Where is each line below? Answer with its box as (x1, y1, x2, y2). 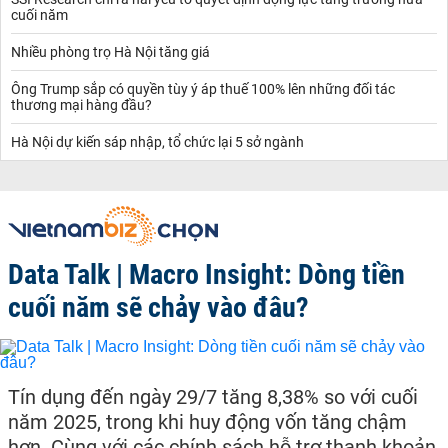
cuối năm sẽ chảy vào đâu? (8, 290, 309, 324)
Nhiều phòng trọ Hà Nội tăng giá (11, 43, 210, 60)
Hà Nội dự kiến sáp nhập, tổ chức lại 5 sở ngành (11, 133, 304, 150)
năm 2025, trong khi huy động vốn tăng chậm (8, 409, 407, 434)
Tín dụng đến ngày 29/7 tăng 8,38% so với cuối (8, 384, 418, 409)
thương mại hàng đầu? (11, 96, 152, 113)
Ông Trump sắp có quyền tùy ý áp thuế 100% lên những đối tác (11, 80, 395, 97)
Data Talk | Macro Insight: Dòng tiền (8, 257, 405, 291)
